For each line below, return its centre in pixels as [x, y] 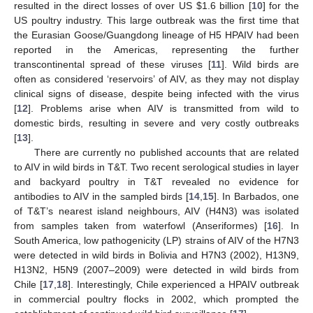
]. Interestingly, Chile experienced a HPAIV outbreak [183, 284]
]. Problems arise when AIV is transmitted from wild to [163, 108]
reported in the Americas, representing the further [156, 49]
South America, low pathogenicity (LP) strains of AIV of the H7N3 [156, 240]
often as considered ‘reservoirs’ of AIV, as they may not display [156, 79]
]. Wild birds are [260, 64]
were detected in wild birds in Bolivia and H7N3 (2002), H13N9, [156, 255]
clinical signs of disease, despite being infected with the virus [156, 93]
